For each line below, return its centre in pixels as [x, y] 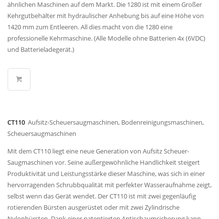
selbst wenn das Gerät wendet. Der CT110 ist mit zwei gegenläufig [102, 196]
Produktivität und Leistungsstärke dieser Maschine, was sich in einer [106, 173]
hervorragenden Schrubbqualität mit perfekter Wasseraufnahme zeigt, [109, 185]
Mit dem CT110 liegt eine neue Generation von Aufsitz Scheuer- [98, 151]
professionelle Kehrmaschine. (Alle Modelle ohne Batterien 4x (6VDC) [106, 38]
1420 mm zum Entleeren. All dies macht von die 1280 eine [90, 27]
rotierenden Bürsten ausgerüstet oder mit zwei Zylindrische [93, 207]
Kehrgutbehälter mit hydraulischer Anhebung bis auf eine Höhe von [106, 15]
